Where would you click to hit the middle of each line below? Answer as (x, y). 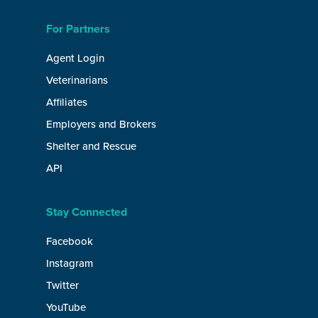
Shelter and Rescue (91, 146)
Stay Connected (87, 212)
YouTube (66, 307)
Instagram (70, 263)
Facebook (70, 241)
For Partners (78, 29)
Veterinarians (77, 80)
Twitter (62, 285)
